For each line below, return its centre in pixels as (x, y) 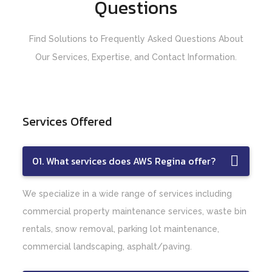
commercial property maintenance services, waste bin (135, 211)
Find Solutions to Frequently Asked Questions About (136, 39)
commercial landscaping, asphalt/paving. (107, 246)
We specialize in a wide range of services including (127, 194)
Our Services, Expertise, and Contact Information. (136, 57)
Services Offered (67, 121)
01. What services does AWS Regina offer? (124, 161)
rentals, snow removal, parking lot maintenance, (121, 229)
